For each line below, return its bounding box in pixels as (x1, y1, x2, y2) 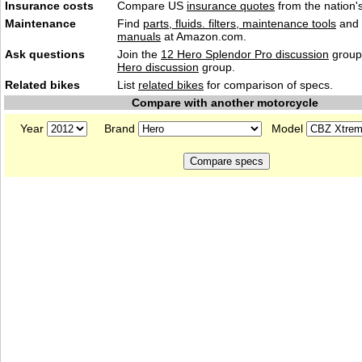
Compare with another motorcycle (131, 96, 318, 109)
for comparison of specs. (204, 78, 333, 91)
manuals (117, 30, 161, 43)
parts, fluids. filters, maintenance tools (143, 17, 336, 30)
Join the (117, 48, 161, 61)
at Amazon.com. (161, 30, 246, 43)
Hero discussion (117, 61, 199, 74)
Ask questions (5, 48, 85, 61)
